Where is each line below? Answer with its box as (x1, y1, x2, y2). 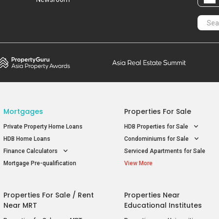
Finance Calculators (3, 148, 59, 155)
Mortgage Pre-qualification (3, 160, 76, 167)
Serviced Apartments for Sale (124, 148, 205, 155)
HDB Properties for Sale (124, 123, 190, 131)
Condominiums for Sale (124, 135, 190, 143)
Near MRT (3, 200, 37, 211)
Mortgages (3, 107, 43, 117)
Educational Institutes (124, 200, 202, 211)
